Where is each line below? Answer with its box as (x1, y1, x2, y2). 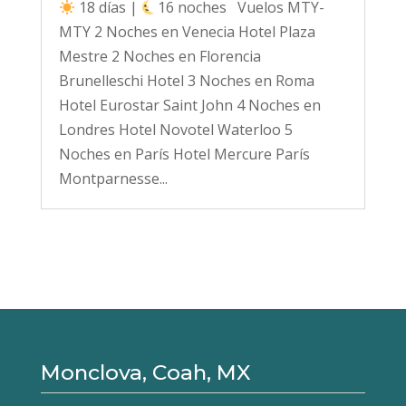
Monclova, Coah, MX (40, 360, 251, 386)
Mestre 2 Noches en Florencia (58, 46, 261, 67)
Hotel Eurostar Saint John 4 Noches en (58, 95, 321, 116)
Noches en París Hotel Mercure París (58, 144, 310, 165)
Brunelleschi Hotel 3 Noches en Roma (58, 71, 314, 92)
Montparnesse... (58, 169, 168, 189)
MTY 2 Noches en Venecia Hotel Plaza (58, 22, 315, 43)
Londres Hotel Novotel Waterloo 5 (58, 120, 293, 140)
